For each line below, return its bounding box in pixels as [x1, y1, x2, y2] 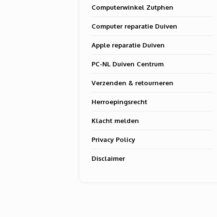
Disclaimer [92, 154, 125, 162]
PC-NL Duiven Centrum [92, 60, 164, 68]
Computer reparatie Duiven [92, 22, 178, 30]
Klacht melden [92, 116, 139, 124]
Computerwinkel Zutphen [92, 3, 174, 11]
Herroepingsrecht [92, 97, 148, 106]
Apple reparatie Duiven [92, 41, 165, 49]
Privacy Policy [92, 135, 136, 143]
